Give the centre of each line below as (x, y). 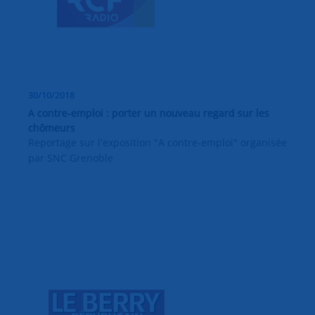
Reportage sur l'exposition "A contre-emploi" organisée (157, 143)
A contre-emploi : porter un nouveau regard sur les (149, 113)
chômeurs (52, 128)
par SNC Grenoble (71, 158)
